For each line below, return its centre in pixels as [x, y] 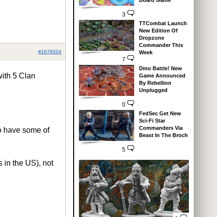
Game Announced [162, 75]
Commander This [161, 45]
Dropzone [151, 38]
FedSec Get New [160, 113]
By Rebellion [155, 83]
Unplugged [153, 90]
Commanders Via [161, 128]
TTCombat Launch [163, 23]
